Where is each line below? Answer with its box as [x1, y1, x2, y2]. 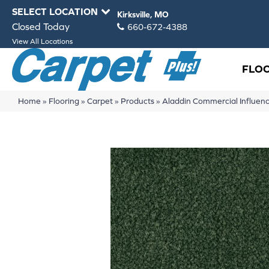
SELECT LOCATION [12, 5, 98, 17]
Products [120, 95, 154, 106]
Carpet [86, 95, 113, 106]
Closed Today [12, 21, 70, 32]
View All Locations [12, 37, 73, 46]
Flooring [48, 95, 79, 106]
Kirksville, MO [117, 10, 169, 19]
